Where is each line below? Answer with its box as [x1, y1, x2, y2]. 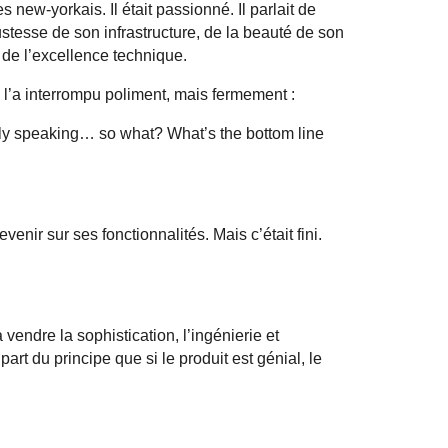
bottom [245, 124, 294, 142]
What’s [166, 124, 216, 142]
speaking [13, 124, 79, 142]
